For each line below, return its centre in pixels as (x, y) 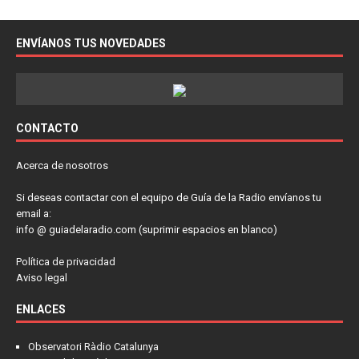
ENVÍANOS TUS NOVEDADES (91, 43)
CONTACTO (47, 128)
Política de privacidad (66, 261)
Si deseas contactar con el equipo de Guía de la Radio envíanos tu (169, 197)
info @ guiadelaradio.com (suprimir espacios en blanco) (147, 229)
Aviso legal (42, 277)
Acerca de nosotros (62, 165)
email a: (34, 213)
